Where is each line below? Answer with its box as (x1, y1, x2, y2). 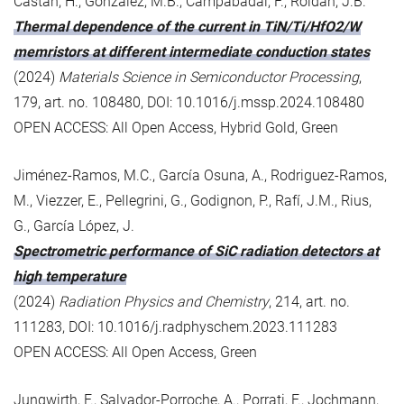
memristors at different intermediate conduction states (14, 42, 370, 60)
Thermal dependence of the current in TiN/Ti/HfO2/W (14, 17, 361, 35)
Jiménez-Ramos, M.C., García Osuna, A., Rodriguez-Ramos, (14, 166, 387, 184)
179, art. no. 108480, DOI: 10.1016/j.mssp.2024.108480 (14, 93, 364, 111)
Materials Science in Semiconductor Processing (59, 68, 359, 86)
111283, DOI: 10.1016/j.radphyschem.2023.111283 (14, 317, 337, 335)
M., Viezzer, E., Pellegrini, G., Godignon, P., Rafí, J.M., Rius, (14, 191, 372, 209)
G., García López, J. (14, 216, 134, 234)
